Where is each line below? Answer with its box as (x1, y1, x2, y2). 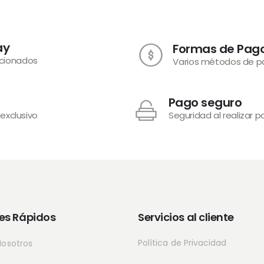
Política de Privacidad (138, 237, 227, 249)
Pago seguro (168, 94, 242, 111)
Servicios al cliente (138, 210, 234, 225)
